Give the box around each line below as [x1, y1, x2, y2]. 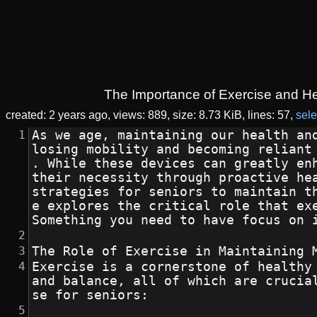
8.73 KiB [199, 109, 242, 122]
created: [6, 109, 49, 122]
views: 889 [113, 109, 167, 122]
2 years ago [49, 109, 108, 122]
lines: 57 [248, 109, 290, 122]
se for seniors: [32, 288, 149, 303]
